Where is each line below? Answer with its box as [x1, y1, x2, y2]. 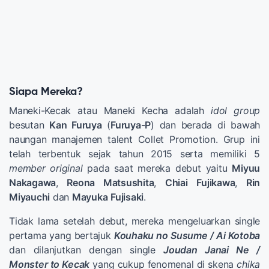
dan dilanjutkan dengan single [9, 243, 164, 256]
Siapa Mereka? [9, 86, 83, 97]
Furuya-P [110, 118, 151, 131]
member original [9, 162, 83, 174]
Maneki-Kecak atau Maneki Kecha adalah [9, 104, 211, 116]
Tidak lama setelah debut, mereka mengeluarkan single [9, 214, 260, 227]
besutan [9, 118, 50, 131]
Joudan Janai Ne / [163, 243, 261, 256]
